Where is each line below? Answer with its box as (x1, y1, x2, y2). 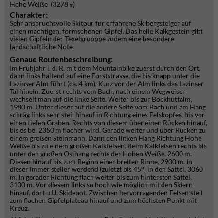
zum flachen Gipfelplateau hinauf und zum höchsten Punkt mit (10, 196, 197, 204)
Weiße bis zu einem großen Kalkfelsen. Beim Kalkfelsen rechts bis (10, 142, 207, 150)
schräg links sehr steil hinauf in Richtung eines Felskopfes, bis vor (10, 110, 205, 119)
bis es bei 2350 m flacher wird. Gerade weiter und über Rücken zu (10, 126, 206, 134)
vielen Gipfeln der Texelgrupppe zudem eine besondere (10, 35, 174, 43)
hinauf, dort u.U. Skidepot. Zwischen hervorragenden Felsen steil (10, 188, 203, 197)
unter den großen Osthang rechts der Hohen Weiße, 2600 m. (10, 149, 192, 158)
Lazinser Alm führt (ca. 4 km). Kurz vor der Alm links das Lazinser (10, 79, 204, 88)
